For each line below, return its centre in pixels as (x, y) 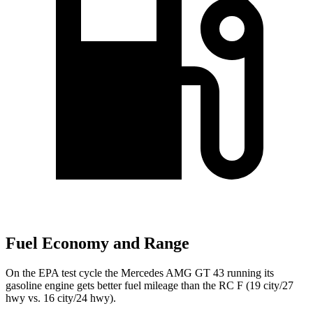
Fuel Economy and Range (97, 243)
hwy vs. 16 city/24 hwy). (61, 298)
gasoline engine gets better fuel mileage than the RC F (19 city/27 (150, 286)
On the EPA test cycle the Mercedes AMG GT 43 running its (140, 273)
